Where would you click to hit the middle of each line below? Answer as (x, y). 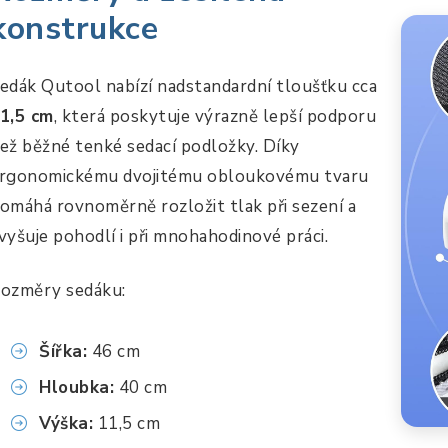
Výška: (66, 423)
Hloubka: (76, 387)
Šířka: (63, 351)
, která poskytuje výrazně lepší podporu (214, 116)
